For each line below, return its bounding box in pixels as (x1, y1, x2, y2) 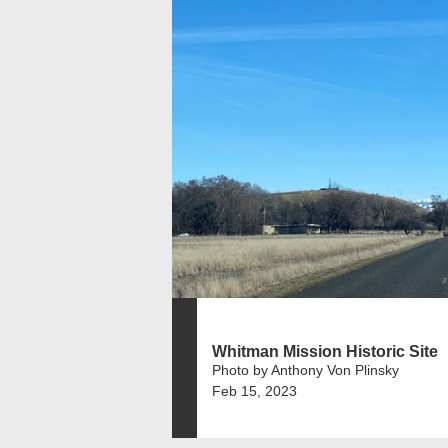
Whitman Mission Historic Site (212, 342, 438, 360)
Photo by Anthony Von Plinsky (212, 361, 399, 378)
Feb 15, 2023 (212, 382, 297, 399)
